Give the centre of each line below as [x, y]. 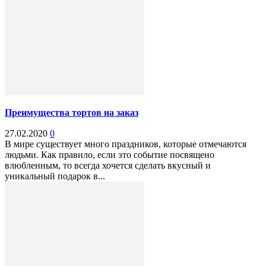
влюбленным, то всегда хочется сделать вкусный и [108, 166]
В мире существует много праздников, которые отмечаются [126, 144]
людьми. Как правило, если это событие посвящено [110, 155]
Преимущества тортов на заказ [72, 113]
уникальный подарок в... [55, 176]
